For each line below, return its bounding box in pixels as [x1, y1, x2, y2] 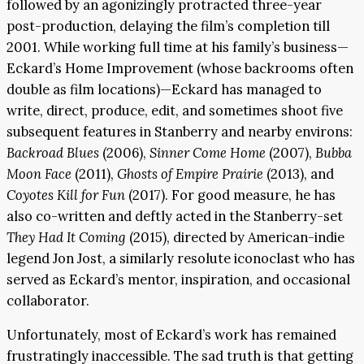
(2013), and [263, 164, 334, 183]
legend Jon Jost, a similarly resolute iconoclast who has [6, 249, 355, 267]
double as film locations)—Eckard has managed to [6, 80, 322, 98]
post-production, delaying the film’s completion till [6, 16, 330, 35]
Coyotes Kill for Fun [6, 185, 125, 204]
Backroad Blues [6, 143, 99, 162]
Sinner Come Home [149, 143, 266, 162]
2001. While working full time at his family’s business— [6, 37, 349, 56]
